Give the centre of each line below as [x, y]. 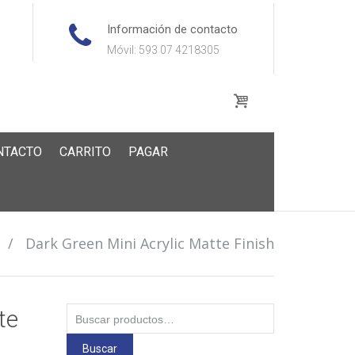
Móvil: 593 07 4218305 [163, 50]
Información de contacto [172, 29]
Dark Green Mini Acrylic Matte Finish [150, 243]
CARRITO [85, 152]
